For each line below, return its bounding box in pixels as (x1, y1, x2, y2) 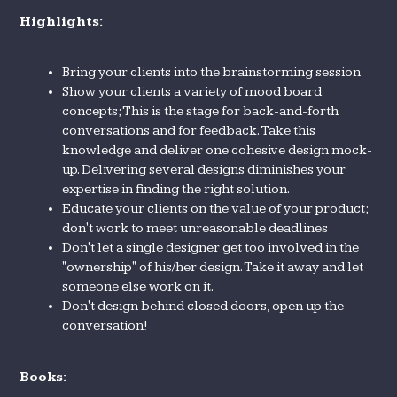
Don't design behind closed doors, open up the (62, 298, 345, 314)
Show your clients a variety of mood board (62, 83, 323, 99)
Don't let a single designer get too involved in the (62, 239, 360, 255)
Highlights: (19, 13, 104, 29)
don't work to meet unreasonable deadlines (62, 220, 329, 236)
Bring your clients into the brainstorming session (62, 64, 362, 80)
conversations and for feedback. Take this (62, 122, 316, 138)
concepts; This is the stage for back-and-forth (62, 103, 339, 119)
